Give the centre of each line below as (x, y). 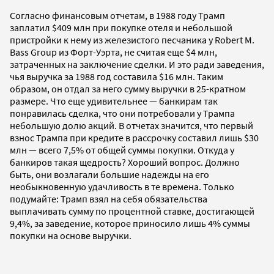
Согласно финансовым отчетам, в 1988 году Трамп (117, 15)
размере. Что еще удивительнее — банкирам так (114, 101)
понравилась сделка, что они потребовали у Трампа (122, 113)
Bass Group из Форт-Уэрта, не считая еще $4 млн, (113, 52)
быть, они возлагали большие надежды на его (109, 174)
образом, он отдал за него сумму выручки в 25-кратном (128, 88)
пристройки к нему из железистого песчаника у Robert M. (132, 39)
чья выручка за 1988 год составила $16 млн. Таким (117, 76)
